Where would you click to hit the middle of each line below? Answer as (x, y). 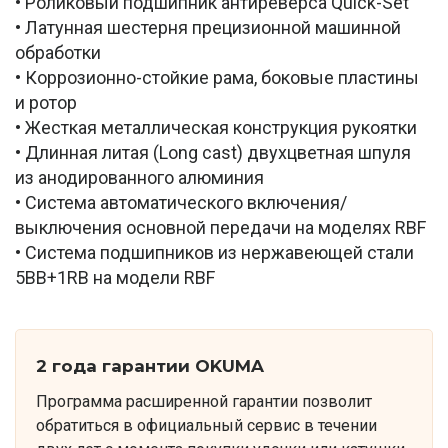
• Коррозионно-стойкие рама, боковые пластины (217, 78)
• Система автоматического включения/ (181, 203)
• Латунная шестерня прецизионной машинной (208, 28)
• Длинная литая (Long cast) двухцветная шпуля (213, 153)
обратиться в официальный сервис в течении (206, 425)
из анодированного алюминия (139, 178)
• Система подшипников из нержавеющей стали (214, 253)
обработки (58, 53)
